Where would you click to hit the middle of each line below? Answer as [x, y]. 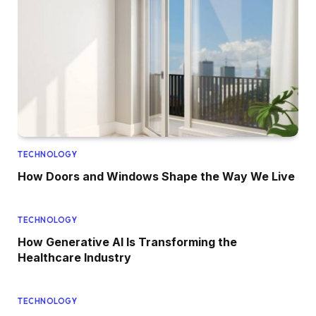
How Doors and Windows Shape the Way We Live [156, 176]
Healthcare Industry [74, 257]
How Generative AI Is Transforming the [127, 242]
